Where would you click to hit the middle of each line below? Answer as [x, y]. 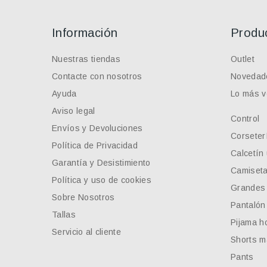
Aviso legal [74, 111]
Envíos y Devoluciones [97, 128]
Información [85, 32]
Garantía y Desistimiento [101, 162]
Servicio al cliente [87, 232]
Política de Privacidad [95, 145]
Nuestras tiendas [86, 59]
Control [245, 118]
